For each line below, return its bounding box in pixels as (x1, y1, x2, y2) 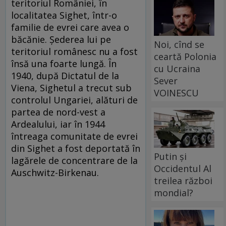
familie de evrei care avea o (11, 21, 129, 33)
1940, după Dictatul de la (11, 69, 119, 82)
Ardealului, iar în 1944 (11, 118, 105, 130)
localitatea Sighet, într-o (11, 9, 117, 21)
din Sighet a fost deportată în (11, 142, 140, 154)
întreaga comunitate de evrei (11, 130, 138, 142)
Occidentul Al (154, 162, 212, 175)
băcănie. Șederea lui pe (11, 33, 111, 45)
